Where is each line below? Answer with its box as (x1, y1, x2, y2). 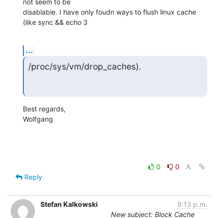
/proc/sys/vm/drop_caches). (28, 61, 141, 72)
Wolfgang (23, 114, 53, 123)
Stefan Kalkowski (40, 200, 98, 208)
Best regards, (23, 104, 66, 113)
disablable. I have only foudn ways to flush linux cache (23, 8, 196, 17)
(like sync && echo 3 (23, 18, 88, 27)
